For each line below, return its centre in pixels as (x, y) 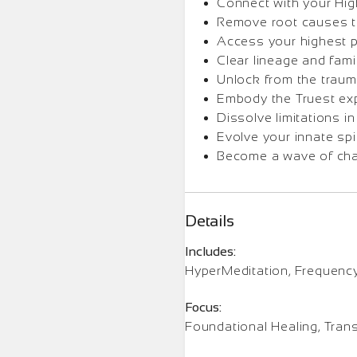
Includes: (210, 251)
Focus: (203, 307)
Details (210, 220)
